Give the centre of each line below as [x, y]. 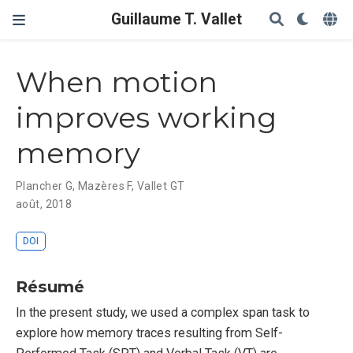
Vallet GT [161, 186]
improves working [146, 118]
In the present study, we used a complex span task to [163, 312]
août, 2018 [44, 204]
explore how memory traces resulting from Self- [149, 333]
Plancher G [45, 186]
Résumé [50, 286]
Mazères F [105, 186]
